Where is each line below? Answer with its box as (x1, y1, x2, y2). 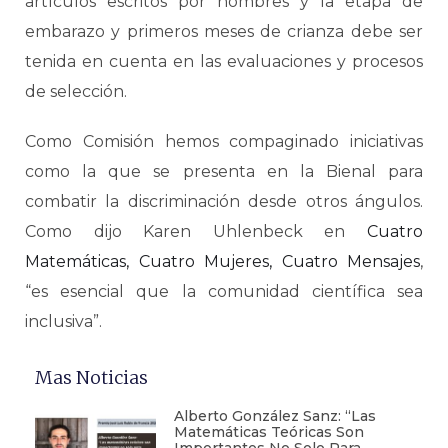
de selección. (25, 81, 127, 101)
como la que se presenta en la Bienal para (25, 161, 423, 181)
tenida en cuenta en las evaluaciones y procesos (25, 51, 423, 71)
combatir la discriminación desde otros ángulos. (25, 191, 423, 211)
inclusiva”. (25, 311, 102, 331)
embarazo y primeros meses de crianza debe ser (25, 21, 423, 41)
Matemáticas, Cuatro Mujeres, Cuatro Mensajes (25, 251, 420, 271)
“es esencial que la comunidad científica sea (25, 281, 423, 301)
